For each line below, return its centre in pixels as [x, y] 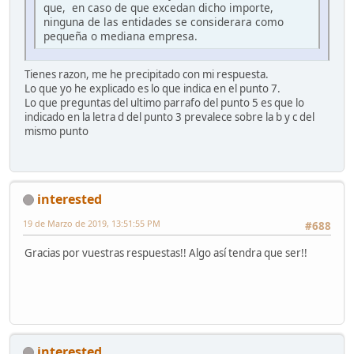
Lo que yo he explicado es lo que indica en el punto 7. [153, 89]
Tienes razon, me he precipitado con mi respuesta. [147, 75]
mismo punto [56, 132]
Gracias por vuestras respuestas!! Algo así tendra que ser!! [166, 252]
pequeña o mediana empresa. [121, 36]
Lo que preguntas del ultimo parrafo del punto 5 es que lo [164, 103]
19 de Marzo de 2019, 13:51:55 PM [92, 223]
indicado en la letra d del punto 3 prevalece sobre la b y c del [169, 117]
